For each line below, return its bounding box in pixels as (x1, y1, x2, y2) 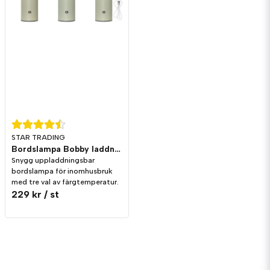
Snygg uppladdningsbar (11, 156, 95, 165)
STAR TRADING (11, 133, 65, 142)
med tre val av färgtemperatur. (11, 178, 119, 187)
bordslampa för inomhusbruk (11, 167, 112, 176)
